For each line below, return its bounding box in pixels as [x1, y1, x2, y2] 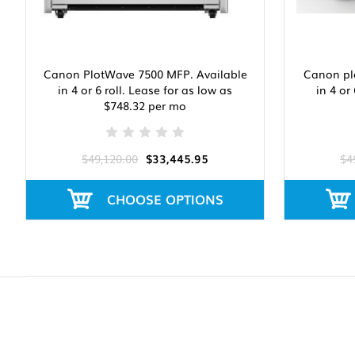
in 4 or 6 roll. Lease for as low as [58, 82, 232, 98]
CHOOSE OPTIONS [106, 189, 223, 209]
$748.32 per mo [104, 97, 186, 114]
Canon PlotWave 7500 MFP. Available [43, 66, 247, 82]
